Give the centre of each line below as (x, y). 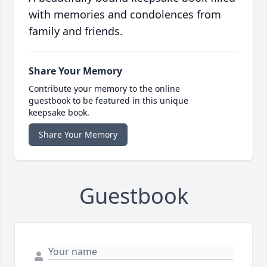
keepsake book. (59, 113)
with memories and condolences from (125, 15)
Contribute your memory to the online (104, 89)
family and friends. (76, 31)
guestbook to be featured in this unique (108, 101)
